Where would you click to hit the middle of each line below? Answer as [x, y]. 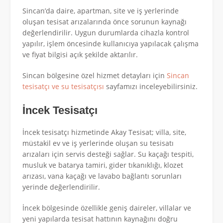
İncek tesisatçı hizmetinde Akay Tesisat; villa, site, [104, 132]
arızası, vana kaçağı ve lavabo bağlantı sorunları [102, 176]
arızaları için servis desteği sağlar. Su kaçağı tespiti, [108, 154]
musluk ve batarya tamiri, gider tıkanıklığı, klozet [103, 165]
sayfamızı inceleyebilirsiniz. [151, 86]
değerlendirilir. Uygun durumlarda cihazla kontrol [106, 32]
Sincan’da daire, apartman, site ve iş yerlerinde [101, 10]
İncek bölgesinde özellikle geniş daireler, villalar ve [107, 208]
